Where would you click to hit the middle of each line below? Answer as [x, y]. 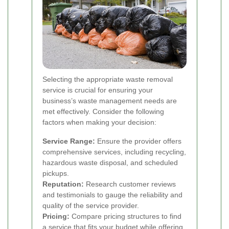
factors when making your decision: [99, 122]
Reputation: [63, 184]
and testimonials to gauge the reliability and [112, 194]
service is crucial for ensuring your [98, 90]
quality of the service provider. [91, 205]
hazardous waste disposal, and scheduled [110, 162]
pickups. [56, 173]
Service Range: [69, 141]
